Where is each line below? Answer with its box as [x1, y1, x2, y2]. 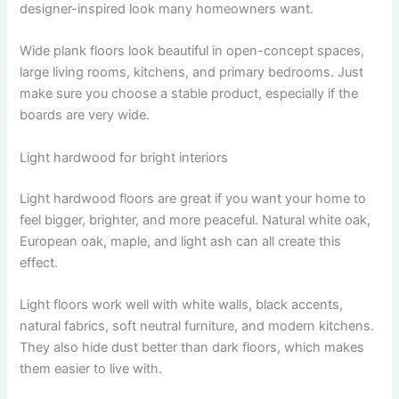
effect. [20, 254, 59, 271]
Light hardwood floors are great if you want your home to [20, 190, 367, 207]
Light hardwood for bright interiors [20, 149, 229, 166]
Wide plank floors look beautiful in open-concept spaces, [20, 43, 365, 60]
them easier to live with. [20, 360, 163, 377]
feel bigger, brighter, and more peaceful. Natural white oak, [20, 211, 371, 228]
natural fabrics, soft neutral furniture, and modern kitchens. [20, 317, 375, 334]
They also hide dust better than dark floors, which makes [20, 338, 365, 355]
